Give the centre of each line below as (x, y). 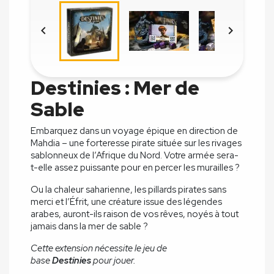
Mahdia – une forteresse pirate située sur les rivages (136, 143)
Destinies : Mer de (115, 88)
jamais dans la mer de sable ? (89, 227)
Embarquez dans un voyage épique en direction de (134, 131)
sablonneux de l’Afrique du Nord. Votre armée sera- (135, 156)
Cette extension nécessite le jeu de (99, 249)
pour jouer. (113, 261)
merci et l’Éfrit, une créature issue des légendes (126, 202)
